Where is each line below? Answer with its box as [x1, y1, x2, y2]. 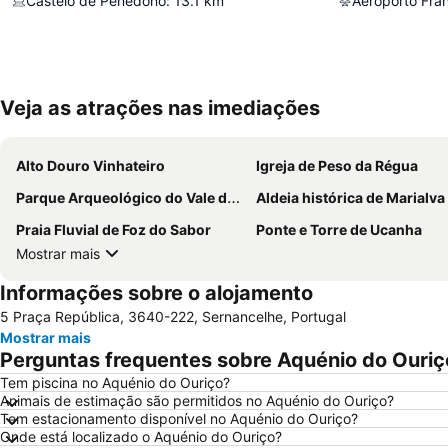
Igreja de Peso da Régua [256, 157, 418, 174]
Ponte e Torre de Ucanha [256, 221, 422, 238]
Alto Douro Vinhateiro [16, 157, 165, 174]
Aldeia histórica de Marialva [256, 189, 445, 206]
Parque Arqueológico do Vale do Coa [16, 189, 227, 206]
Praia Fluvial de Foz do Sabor [16, 221, 211, 238]
